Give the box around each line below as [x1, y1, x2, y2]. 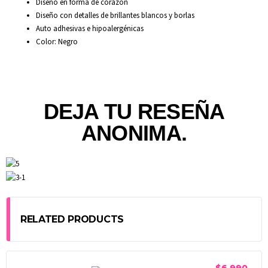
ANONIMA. [81, 121, 187, 146]
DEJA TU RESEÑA [43, 99, 225, 124]
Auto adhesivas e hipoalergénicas [36, 23, 144, 35]
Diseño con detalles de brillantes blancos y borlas [36, 10, 194, 22]
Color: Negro [36, 36, 78, 48]
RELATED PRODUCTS [20, 214, 124, 226]
